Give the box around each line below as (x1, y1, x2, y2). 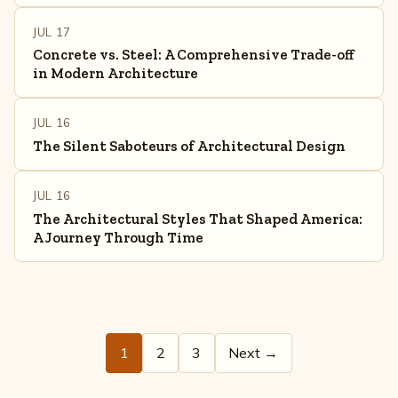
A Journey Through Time (33, 228, 203, 246)
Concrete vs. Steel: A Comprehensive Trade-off (33, 46, 354, 64)
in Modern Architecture (33, 65, 198, 83)
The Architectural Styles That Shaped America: (33, 210, 362, 227)
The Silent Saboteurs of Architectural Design (33, 138, 346, 155)
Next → (228, 343, 279, 362)
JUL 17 (33, 24, 71, 39)
